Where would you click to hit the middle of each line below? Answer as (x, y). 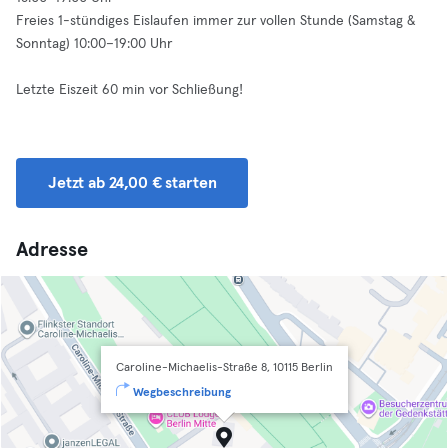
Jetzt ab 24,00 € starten (132, 183)
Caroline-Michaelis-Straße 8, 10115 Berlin (224, 368)
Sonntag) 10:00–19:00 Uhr (94, 44)
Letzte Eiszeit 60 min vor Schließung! (129, 90)
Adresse (52, 250)
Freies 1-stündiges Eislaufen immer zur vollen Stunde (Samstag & (215, 21)
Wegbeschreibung (181, 393)
